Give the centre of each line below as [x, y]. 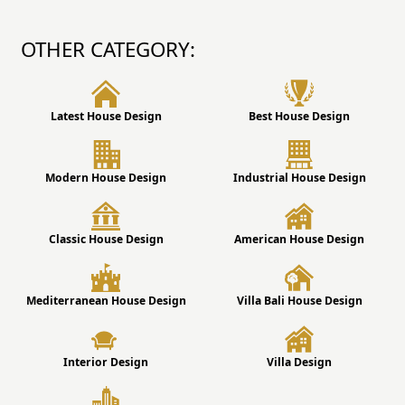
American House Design [299, 239]
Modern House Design [106, 177]
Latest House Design [106, 116]
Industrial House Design [299, 177]
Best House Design [299, 116]
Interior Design [106, 362]
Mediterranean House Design [106, 300]
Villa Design [299, 362]
